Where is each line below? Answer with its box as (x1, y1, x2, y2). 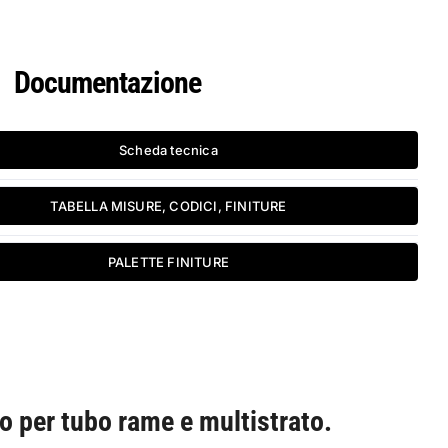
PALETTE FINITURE (107, 253, 230, 270)
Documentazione (13, 64, 201, 100)
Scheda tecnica (119, 141, 218, 158)
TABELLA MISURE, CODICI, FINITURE (50, 197, 287, 214)
